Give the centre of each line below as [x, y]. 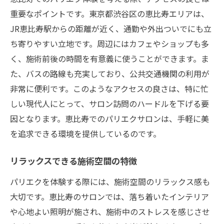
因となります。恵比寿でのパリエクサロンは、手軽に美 [109, 118]
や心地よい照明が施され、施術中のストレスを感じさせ [110, 211]
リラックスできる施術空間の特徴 [73, 162]
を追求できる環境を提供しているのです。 [85, 133]
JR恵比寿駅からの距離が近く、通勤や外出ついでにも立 [111, 28]
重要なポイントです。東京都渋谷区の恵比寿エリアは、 [109, 13]
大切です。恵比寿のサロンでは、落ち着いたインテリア [109, 196]
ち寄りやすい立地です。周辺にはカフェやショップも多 [109, 43]
